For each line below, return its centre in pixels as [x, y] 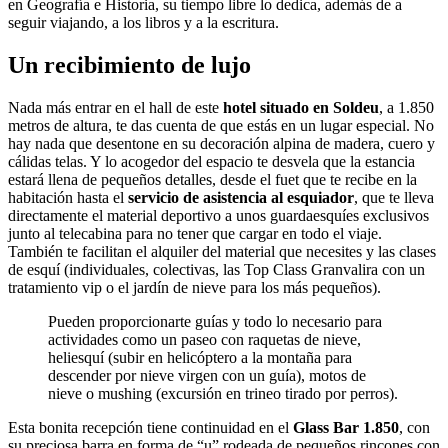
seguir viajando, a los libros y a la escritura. [143, 23]
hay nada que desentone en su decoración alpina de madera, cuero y [221, 144]
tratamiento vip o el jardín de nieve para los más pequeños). [194, 288]
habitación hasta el [68, 198]
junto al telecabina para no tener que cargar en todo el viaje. [195, 234]
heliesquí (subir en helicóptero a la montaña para [200, 358]
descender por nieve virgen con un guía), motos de [207, 376]
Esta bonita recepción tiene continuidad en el [150, 428]
